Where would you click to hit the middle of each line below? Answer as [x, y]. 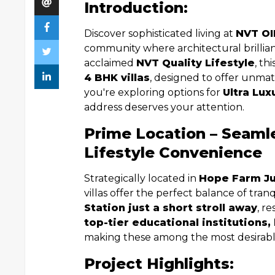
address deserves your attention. [164, 107]
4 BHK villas [117, 78]
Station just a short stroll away [171, 208]
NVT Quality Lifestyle [196, 63]
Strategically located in [141, 178]
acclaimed [110, 63]
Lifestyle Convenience [173, 153]
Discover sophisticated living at [160, 33]
